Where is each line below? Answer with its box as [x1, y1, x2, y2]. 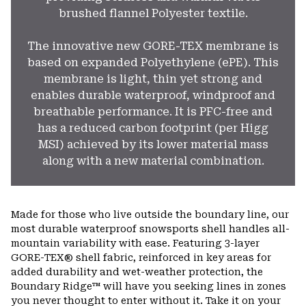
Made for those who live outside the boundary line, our [11, 209, 289, 221]
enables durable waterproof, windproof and [31, 89, 275, 102]
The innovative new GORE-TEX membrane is [27, 40, 279, 53]
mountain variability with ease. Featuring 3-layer [11, 238, 260, 249]
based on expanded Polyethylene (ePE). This [27, 56, 279, 70]
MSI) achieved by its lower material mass [38, 138, 268, 152]
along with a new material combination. [42, 154, 264, 168]
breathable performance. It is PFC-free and [33, 105, 273, 119]
